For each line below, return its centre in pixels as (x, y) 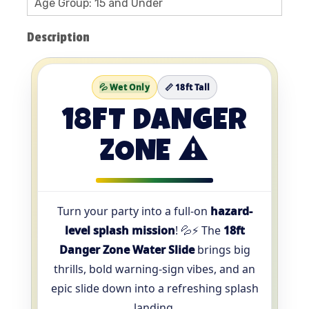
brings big (222, 250)
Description (58, 37)
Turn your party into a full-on (133, 211)
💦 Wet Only (124, 87)
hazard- (231, 211)
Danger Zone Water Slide (127, 250)
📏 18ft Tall (187, 87)
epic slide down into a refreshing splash (154, 288)
